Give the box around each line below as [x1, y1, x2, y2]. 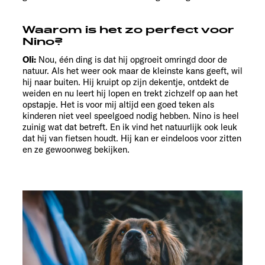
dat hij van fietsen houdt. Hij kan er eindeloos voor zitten [22, 132, 241, 144]
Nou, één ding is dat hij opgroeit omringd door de [36, 54, 227, 66]
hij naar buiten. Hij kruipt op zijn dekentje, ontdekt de [22, 76, 229, 88]
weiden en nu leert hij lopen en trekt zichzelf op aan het [22, 88, 238, 99]
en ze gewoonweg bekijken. [22, 144, 130, 156]
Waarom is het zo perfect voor [22, 24, 234, 37]
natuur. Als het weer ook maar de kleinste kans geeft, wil [22, 65, 243, 77]
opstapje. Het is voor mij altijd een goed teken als [22, 99, 214, 111]
